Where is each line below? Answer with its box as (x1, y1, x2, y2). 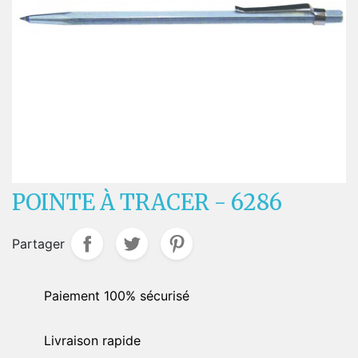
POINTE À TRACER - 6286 (12, 188, 282, 216)
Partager (12, 235, 65, 252)
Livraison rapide (44, 332, 141, 348)
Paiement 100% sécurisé (44, 287, 189, 304)
